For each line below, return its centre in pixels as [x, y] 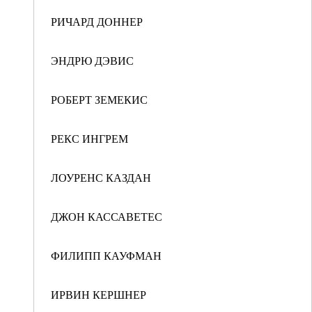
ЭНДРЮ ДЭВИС [92, 60]
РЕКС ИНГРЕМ [89, 138]
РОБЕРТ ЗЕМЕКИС [99, 99]
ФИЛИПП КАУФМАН [106, 255]
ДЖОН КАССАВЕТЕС [107, 216]
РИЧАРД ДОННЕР [97, 21]
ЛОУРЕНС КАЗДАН [101, 177]
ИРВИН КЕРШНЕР [99, 294]
